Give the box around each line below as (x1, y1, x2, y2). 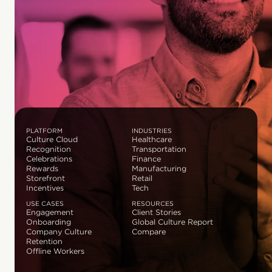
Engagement (26, 208, 73, 217)
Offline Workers (26, 246, 84, 256)
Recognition (26, 144, 71, 154)
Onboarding (26, 217, 71, 227)
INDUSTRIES (131, 127, 172, 135)
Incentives (26, 183, 64, 193)
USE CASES (26, 200, 64, 208)
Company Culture (26, 227, 92, 237)
